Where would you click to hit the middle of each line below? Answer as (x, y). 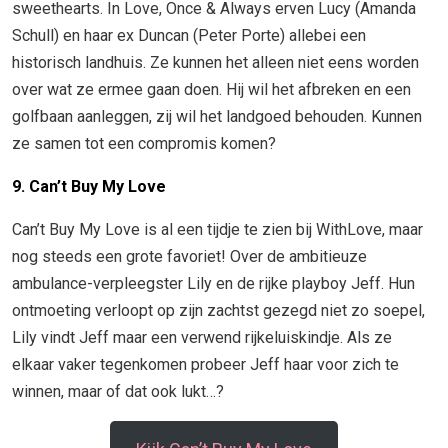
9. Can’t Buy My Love (89, 186)
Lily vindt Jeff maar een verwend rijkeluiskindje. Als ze (202, 337)
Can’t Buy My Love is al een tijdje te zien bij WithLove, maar (217, 229)
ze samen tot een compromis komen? (144, 143)
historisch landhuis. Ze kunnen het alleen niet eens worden (215, 62)
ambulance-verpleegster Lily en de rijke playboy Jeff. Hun (213, 283)
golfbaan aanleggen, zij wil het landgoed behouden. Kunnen (217, 116)
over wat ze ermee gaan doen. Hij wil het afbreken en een (211, 89)
